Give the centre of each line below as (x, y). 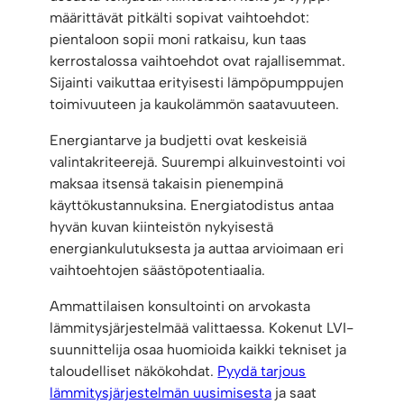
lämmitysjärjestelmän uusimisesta (161, 393)
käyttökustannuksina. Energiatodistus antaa (192, 206)
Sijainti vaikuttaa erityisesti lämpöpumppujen (197, 83)
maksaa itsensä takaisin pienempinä (167, 184)
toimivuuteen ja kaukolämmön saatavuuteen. (195, 105)
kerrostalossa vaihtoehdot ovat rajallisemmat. (198, 61)
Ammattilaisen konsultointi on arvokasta (180, 307)
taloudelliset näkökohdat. (134, 372)
